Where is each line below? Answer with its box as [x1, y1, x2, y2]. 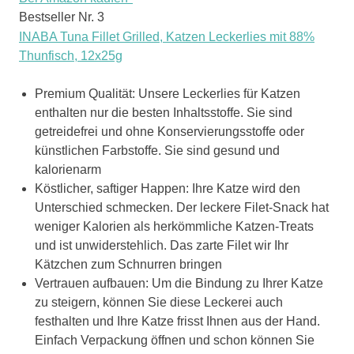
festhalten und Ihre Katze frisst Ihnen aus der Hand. [35, 314, 320, 328]
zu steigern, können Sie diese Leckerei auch [35, 295, 283, 309]
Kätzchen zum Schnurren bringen [35, 257, 222, 271]
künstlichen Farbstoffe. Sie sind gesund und [35, 143, 280, 157]
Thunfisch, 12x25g [19, 48, 122, 62]
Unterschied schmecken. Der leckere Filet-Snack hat [35, 200, 329, 214]
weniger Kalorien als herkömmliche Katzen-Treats [35, 219, 314, 233]
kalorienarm [35, 162, 101, 176]
